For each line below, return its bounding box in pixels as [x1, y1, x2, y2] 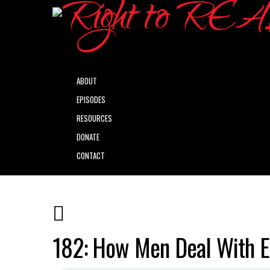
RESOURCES [77, 112, 112, 125]
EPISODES [77, 93, 105, 106]
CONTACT [77, 149, 105, 162]
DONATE [77, 131, 99, 143]
